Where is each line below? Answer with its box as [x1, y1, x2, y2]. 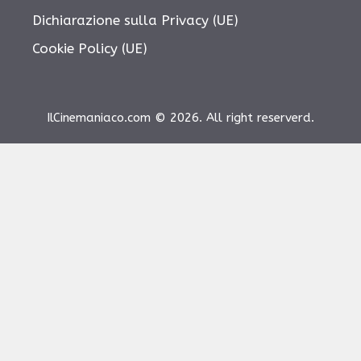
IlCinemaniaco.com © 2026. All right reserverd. [47, 110, 314, 126]
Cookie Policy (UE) [32, 40, 147, 57]
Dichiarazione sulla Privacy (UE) [32, 11, 239, 28]
